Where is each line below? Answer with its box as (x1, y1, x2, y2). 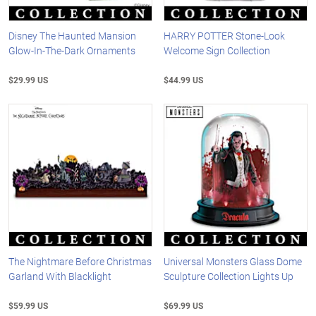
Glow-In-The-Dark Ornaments (8, 43, 135, 57)
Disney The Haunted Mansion (8, 28, 136, 42)
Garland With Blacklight (8, 269, 111, 284)
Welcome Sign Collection (164, 43, 271, 57)
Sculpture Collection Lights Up (164, 269, 294, 284)
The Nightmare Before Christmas (8, 255, 152, 269)
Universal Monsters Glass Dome (164, 255, 303, 269)
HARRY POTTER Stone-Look (164, 28, 286, 42)
